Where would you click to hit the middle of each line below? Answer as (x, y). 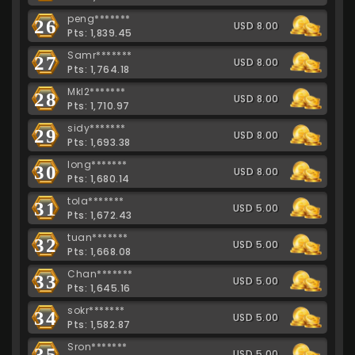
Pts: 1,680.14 (99, 178)
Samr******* (100, 55)
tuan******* (98, 237)
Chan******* (100, 273)
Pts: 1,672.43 (100, 215)
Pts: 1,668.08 (99, 251)
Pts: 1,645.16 (99, 288)
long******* (97, 164)
